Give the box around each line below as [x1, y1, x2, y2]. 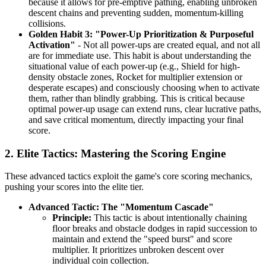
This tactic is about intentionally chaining [91, 213, 247, 223]
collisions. [28, 18, 66, 28]
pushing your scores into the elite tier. [5, 182, 144, 192]
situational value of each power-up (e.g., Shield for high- [28, 61, 240, 71]
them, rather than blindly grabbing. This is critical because [28, 93, 245, 103]
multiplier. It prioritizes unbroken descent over [52, 245, 224, 255]
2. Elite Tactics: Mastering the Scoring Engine [5, 147, 226, 160]
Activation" [28, 39, 75, 50]
